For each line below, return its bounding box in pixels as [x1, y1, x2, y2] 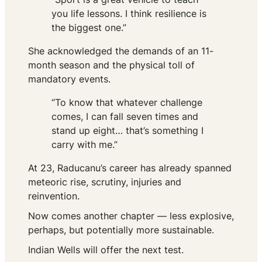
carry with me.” [51, 139, 118, 151]
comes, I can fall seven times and [51, 111, 198, 123]
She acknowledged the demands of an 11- [28, 45, 213, 57]
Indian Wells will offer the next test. [28, 244, 184, 256]
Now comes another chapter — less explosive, [28, 210, 234, 222]
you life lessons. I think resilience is [51, 8, 206, 20]
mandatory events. [28, 73, 111, 85]
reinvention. [28, 190, 80, 202]
